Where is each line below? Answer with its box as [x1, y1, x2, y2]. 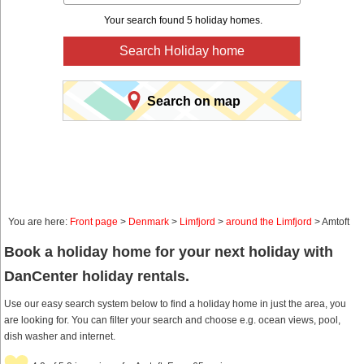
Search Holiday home [119, 44, 245, 58]
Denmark [128, 216, 169, 228]
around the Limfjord [226, 216, 312, 228]
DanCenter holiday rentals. [4, 268, 189, 285]
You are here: [8, 216, 70, 228]
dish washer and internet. [4, 331, 115, 343]
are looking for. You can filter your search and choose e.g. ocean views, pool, [4, 314, 340, 327]
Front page [70, 216, 118, 228]
